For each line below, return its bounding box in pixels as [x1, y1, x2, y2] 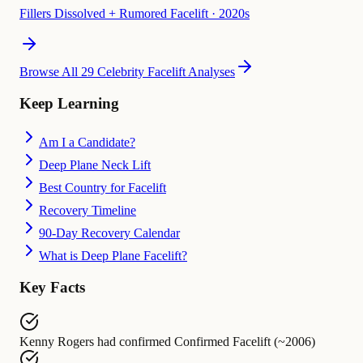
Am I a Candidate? [39, 135, 135, 150]
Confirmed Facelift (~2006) [174, 334, 315, 348]
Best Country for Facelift [39, 181, 166, 195]
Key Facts [19, 279, 85, 297]
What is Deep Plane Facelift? [39, 249, 187, 263]
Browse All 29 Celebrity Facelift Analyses [19, 65, 235, 79]
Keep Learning [19, 94, 119, 112]
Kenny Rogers [19, 334, 94, 348]
